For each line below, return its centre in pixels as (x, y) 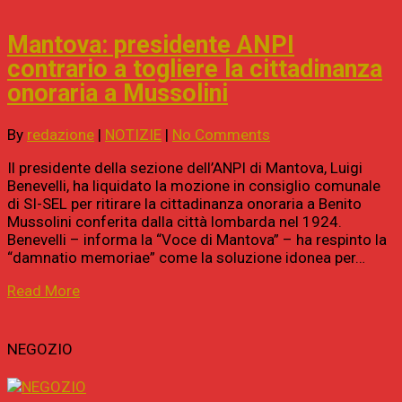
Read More (44, 291)
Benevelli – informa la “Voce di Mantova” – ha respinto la (197, 240)
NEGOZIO (40, 350)
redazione (61, 135)
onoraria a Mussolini (118, 94)
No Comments (221, 135)
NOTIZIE (133, 135)
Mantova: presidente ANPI (151, 45)
